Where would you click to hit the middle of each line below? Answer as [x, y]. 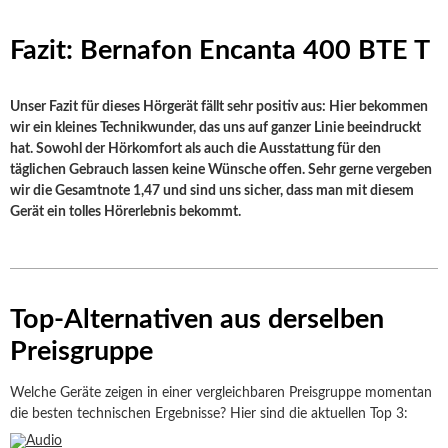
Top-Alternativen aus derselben [197, 319]
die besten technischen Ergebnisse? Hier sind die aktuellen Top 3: [209, 414]
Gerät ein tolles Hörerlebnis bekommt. [125, 212]
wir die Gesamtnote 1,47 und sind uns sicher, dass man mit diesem [212, 191]
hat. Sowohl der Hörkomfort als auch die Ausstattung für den [195, 149]
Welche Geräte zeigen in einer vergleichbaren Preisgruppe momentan [221, 393]
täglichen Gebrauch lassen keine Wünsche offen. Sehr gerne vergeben [221, 170]
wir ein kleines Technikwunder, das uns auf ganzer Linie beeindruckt [215, 128]
